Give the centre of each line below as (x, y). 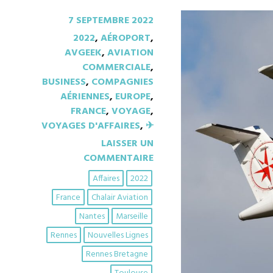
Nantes (92, 216)
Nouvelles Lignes (118, 235)
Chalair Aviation (120, 197)
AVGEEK (83, 53)
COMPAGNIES (122, 82)
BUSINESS (64, 82)
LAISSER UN (127, 144)
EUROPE (133, 97)
